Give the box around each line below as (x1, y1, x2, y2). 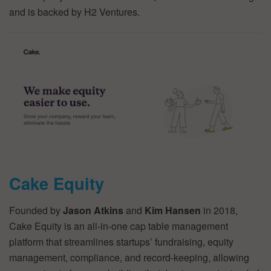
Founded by (9, 203, 63, 217)
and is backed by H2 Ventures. (9, 5, 140, 19)
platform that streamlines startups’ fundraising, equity (9, 234, 233, 249)
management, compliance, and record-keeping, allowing (9, 250, 249, 264)
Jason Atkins (63, 203, 123, 217)
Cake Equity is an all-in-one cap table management (9, 218, 228, 233)
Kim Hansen (145, 203, 201, 217)
